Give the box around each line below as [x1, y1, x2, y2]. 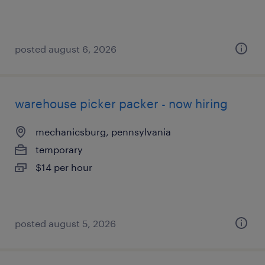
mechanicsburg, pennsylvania [35, 126, 171, 137]
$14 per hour [35, 161, 92, 173]
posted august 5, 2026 [15, 218, 116, 229]
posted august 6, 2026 [15, 43, 117, 54]
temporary [35, 144, 83, 155]
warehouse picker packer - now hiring [15, 96, 228, 111]
